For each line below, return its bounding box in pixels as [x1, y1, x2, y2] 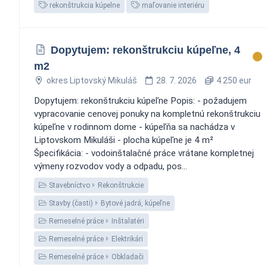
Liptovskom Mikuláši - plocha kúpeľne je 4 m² [34, 134, 213, 145]
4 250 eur [214, 75, 252, 85]
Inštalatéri [111, 216, 144, 225]
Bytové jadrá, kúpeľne [101, 198, 170, 207]
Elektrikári [111, 234, 143, 243]
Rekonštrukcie [98, 181, 144, 190]
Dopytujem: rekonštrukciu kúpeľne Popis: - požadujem [34, 95, 247, 106]
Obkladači [111, 252, 144, 261]
